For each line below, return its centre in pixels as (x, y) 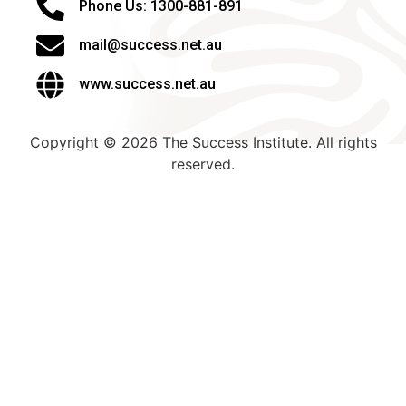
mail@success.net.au (150, 45)
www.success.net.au (147, 84)
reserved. (203, 164)
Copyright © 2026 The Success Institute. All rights (203, 142)
